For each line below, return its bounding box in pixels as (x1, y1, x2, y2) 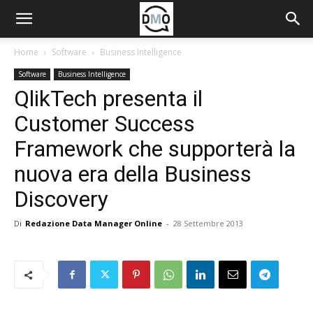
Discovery (14, 186, 108, 212)
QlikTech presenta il (14, 85, 203, 112)
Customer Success (14, 110, 195, 137)
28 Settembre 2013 (173, 218, 243, 228)
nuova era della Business (14, 161, 252, 187)
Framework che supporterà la (14, 136, 296, 162)
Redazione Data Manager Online (25, 218, 162, 228)
